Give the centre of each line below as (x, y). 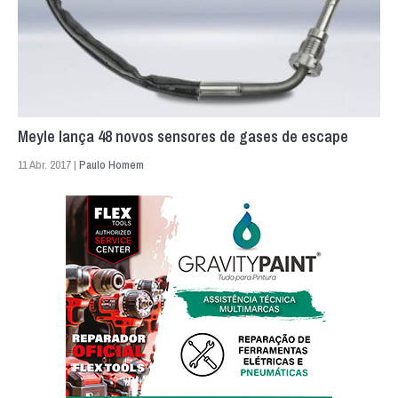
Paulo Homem (111, 164)
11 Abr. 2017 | (48, 164)
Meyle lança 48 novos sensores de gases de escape (183, 136)
